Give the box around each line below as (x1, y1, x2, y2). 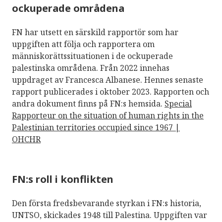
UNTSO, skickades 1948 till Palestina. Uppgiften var (12, 209, 207, 221)
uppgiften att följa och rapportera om (12, 38, 155, 50)
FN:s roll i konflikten (12, 172, 113, 186)
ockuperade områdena (12, 1, 124, 15)
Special (165, 98, 192, 109)
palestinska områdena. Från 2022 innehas (12, 62, 169, 73)
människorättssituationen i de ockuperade (12, 50, 173, 61)
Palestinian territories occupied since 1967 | (12, 121, 180, 133)
